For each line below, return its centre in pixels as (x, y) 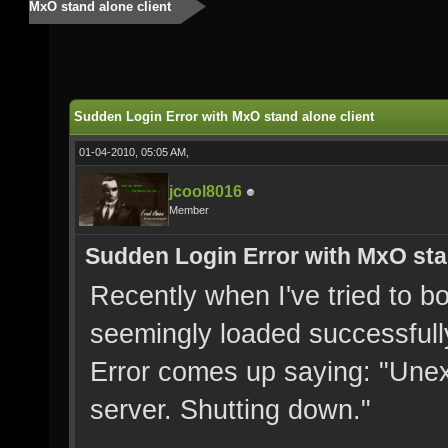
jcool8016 (205, 191)
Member (189, 210)
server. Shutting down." (230, 409)
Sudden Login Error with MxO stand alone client (224, 116)
